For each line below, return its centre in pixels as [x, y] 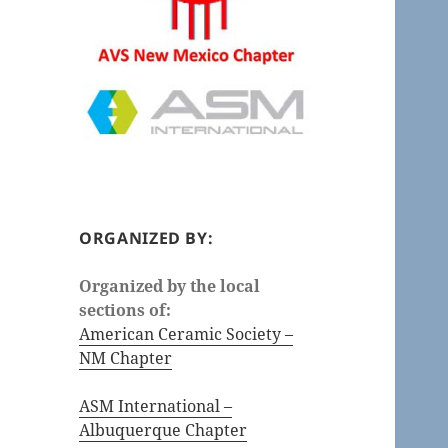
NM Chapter [126, 358]
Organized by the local [170, 286]
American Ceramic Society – [186, 334]
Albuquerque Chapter [163, 430]
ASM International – [156, 406]
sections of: [125, 310]
